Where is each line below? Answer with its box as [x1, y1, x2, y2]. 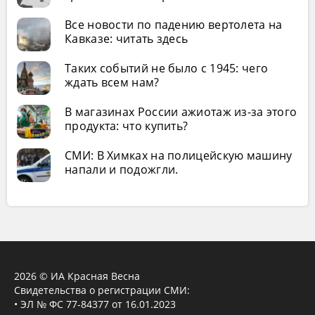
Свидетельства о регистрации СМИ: [14, 283, 190, 297]
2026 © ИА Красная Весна [14, 269, 140, 283]
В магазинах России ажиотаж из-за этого [65, 104, 297, 120]
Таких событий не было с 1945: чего [65, 60, 269, 76]
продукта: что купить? [65, 118, 188, 134]
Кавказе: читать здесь [65, 31, 188, 46]
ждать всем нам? [65, 75, 160, 90]
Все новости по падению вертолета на [65, 17, 283, 32]
